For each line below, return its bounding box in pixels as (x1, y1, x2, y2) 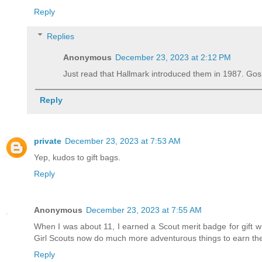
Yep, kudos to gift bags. (34, 152, 120, 162)
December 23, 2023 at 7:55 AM (86, 205, 202, 215)
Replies (47, 31, 75, 41)
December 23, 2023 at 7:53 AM (65, 136, 181, 146)
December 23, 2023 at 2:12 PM (115, 52, 232, 62)
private (34, 136, 61, 146)
